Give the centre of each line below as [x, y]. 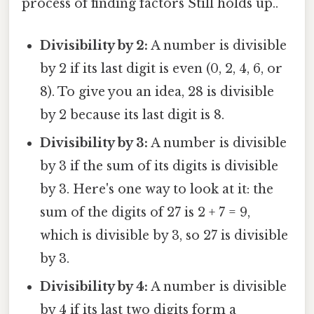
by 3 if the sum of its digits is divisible [159, 166]
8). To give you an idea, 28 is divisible [157, 91]
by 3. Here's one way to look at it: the [157, 189]
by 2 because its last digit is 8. [132, 115]
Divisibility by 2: [94, 45]
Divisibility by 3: [94, 143]
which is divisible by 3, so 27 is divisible [164, 235]
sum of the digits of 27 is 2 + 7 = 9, [145, 212]
